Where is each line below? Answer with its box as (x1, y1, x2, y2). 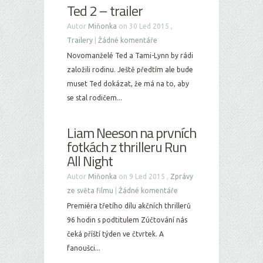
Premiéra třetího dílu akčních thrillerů (67, 202, 191, 210)
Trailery (67, 36, 93, 44)
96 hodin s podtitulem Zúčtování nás (67, 216, 187, 224)
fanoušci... (67, 244, 100, 252)
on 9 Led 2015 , (117, 173, 170, 180)
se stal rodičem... (67, 94, 122, 102)
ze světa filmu (67, 187, 113, 194)
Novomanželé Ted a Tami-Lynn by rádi (67, 52, 193, 59)
